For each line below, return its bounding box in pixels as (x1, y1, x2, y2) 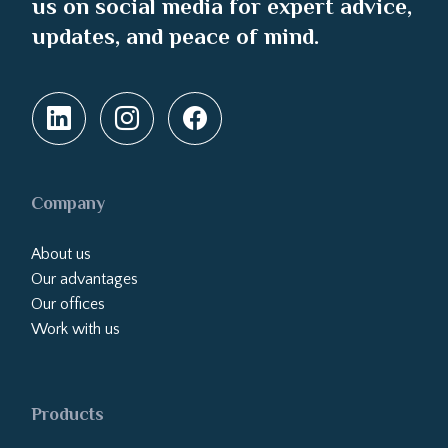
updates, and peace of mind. (32, 23, 320, 49)
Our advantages (30, 270, 138, 288)
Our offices (30, 295, 105, 313)
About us (30, 245, 91, 263)
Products (30, 404, 104, 424)
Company (30, 193, 105, 213)
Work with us (30, 320, 120, 338)
